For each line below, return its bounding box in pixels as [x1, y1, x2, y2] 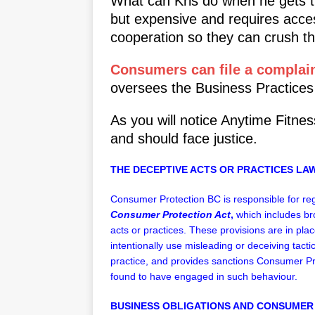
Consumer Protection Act [110, 208, 231, 220]
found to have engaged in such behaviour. [110, 270, 297, 282]
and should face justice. [110, 130, 257, 146]
